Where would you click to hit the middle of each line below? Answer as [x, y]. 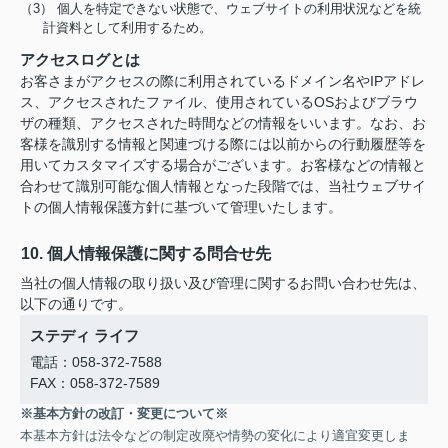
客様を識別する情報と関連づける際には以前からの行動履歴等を [223, 144]
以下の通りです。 [76, 304]
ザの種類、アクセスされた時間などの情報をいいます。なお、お [223, 123]
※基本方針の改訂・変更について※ [124, 413]
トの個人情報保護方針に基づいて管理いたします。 [181, 207]
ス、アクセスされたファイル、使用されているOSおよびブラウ [219, 102]
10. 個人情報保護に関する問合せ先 [146, 253]
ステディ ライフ [84, 335]
